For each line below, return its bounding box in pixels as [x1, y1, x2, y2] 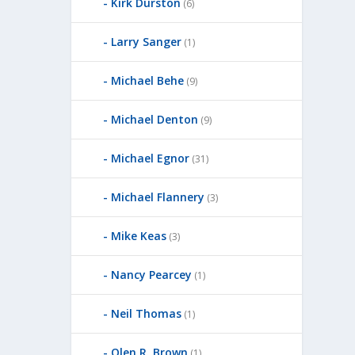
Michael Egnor [111, 150, 190, 166]
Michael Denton [111, 111, 199, 127]
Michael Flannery [111, 189, 205, 204]
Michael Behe [111, 72, 185, 88]
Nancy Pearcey [111, 266, 193, 282]
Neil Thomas [111, 305, 182, 321]
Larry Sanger [111, 33, 182, 49]
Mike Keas [111, 227, 167, 243]
